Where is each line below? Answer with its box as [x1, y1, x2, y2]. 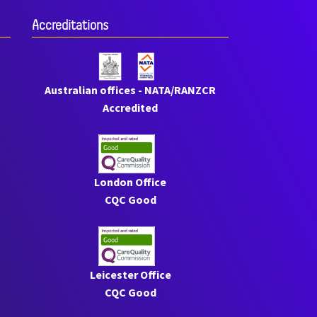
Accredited [103, 100, 158, 115]
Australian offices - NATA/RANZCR [45, 82, 217, 97]
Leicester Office [89, 267, 171, 282]
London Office [94, 175, 167, 190]
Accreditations [31, 17, 108, 33]
